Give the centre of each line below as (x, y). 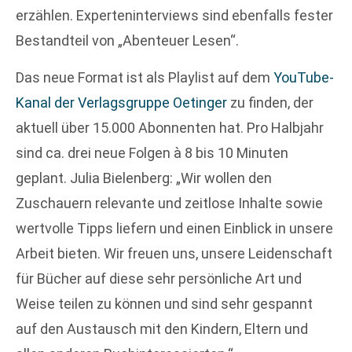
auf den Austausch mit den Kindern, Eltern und (162, 328)
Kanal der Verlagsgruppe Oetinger (121, 102)
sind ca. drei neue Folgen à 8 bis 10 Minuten (152, 152)
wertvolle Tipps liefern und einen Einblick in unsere (174, 228)
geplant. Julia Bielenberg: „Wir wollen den (144, 178)
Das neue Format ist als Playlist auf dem (145, 77)
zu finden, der (270, 102)
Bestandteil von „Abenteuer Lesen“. (127, 41)
